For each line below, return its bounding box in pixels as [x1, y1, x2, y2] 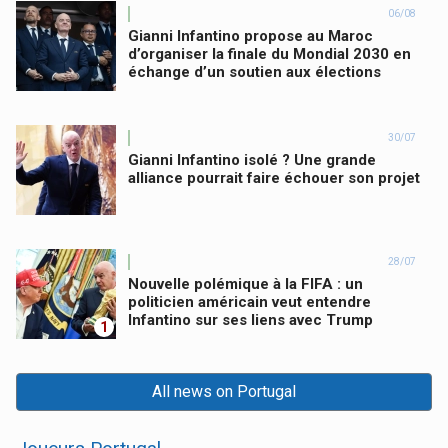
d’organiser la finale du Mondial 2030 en [128, 44, 411, 63]
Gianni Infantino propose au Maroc [128, 26, 373, 45]
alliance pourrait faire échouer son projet [128, 168, 420, 187]
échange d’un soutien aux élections [128, 62, 381, 81]
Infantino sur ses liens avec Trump [128, 310, 373, 329]
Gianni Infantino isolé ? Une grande [128, 150, 376, 169]
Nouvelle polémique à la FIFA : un [128, 274, 363, 293]
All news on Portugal [152, 381, 296, 401]
